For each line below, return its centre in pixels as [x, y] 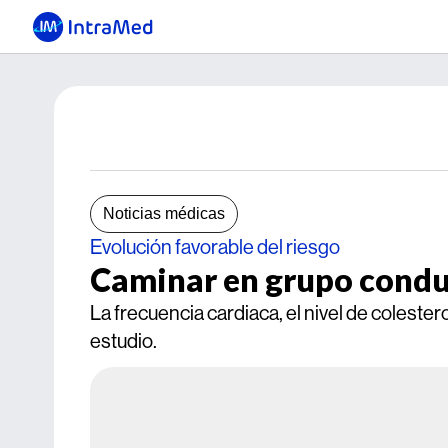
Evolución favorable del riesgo [215, 246]
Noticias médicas [164, 213]
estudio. [123, 340]
